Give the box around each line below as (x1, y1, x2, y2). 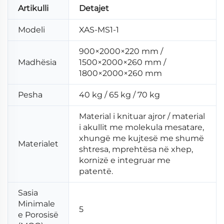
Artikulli (18, 3, 48, 13)
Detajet (79, 3, 109, 13)
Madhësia (18, 57, 56, 67)
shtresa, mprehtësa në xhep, (79, 144, 193, 154)
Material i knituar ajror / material (79, 111, 205, 121)
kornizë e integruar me (79, 155, 170, 165)
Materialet (18, 139, 58, 149)
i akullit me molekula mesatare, (79, 122, 204, 132)
